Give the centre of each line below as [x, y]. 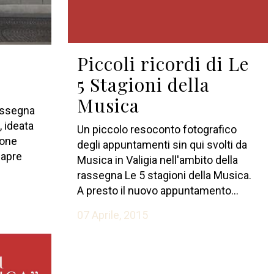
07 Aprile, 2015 [112, 215]
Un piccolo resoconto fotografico [157, 130]
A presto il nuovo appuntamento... [157, 191]
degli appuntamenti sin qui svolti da [162, 145]
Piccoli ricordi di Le [163, 64]
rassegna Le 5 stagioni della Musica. [164, 176]
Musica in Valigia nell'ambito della [157, 160]
